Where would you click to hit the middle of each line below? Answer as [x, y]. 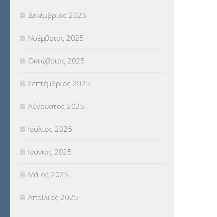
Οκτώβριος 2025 [56, 61]
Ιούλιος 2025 [50, 129]
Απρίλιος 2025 [53, 197]
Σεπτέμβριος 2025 [59, 84]
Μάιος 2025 [48, 175]
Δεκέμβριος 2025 [57, 15]
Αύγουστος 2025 [56, 106]
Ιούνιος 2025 [50, 152]
